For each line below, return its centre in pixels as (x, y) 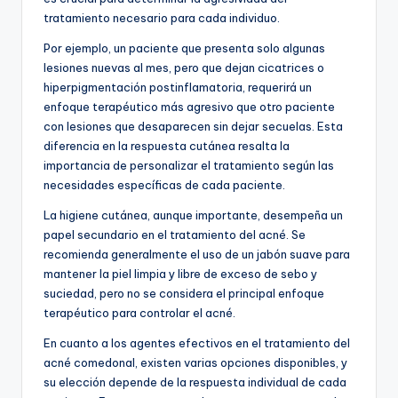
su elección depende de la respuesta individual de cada (195, 382)
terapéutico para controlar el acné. (139, 312)
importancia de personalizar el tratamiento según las (189, 165)
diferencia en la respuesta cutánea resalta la (167, 145)
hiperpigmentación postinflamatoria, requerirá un (178, 87)
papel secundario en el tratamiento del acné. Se (175, 234)
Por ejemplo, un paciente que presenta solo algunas (184, 48)
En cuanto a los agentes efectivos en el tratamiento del (197, 342)
